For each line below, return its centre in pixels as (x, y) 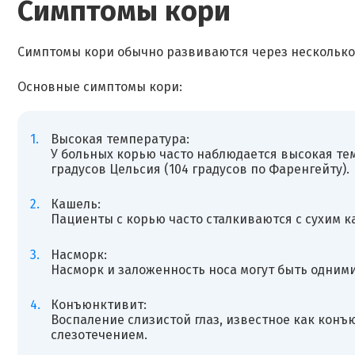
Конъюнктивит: (98, 305)
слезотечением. (99, 335)
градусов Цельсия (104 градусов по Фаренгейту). (200, 169)
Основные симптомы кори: (100, 87)
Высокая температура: (120, 139)
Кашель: (75, 204)
